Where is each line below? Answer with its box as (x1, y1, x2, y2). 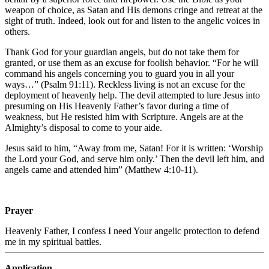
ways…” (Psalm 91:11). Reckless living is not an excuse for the (5, 79, 245, 89)
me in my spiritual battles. (5, 236, 101, 247)
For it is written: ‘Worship (166, 142, 263, 153)
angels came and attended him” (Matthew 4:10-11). (5, 164, 198, 175)
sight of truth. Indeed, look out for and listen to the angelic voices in (5, 15, 260, 26)
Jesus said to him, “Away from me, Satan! (5, 142, 163, 153)
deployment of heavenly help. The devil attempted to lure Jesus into (5, 89, 260, 100)
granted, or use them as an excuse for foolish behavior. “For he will (5, 57, 258, 68)
